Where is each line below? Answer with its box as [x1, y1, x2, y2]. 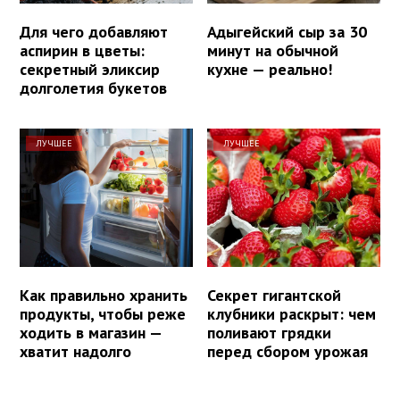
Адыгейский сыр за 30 [207, 21, 368, 43]
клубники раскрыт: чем [207, 304, 377, 325]
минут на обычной [207, 40, 339, 62]
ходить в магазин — [20, 322, 162, 344]
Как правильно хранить [20, 285, 187, 306]
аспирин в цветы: [20, 40, 145, 62]
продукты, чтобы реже [20, 304, 186, 325]
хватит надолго [20, 341, 131, 362]
